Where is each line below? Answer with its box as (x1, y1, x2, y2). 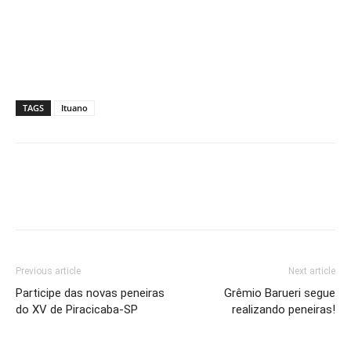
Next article (288, 266, 335, 277)
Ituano (61, 102, 88, 114)
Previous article (16, 266, 81, 277)
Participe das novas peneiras (16, 286, 165, 301)
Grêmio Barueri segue (224, 286, 335, 301)
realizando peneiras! (232, 302, 335, 317)
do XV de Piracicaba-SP (16, 302, 138, 317)
